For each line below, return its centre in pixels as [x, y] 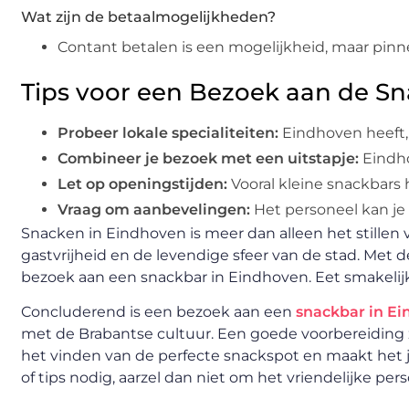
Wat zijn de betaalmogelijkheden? [148, 17]
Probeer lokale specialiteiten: [168, 133]
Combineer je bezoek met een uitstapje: [208, 159]
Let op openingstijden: [142, 184]
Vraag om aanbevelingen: [154, 210]
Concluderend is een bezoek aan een [158, 312]
